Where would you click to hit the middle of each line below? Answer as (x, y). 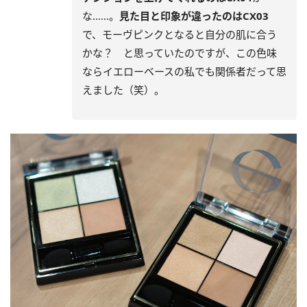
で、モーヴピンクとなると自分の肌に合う (180, 34)
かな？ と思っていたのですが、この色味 (180, 52)
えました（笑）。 (123, 89)
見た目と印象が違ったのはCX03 (194, 15)
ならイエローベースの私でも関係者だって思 (184, 71)
